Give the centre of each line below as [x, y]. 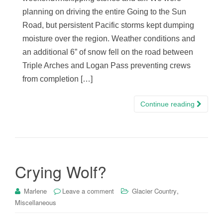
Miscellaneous [36, 202]
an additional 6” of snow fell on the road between [108, 52]
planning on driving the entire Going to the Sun [104, 11]
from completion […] [57, 79]
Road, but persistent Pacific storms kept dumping [108, 25]
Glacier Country [154, 191]
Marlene [35, 191]
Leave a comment [88, 191]
